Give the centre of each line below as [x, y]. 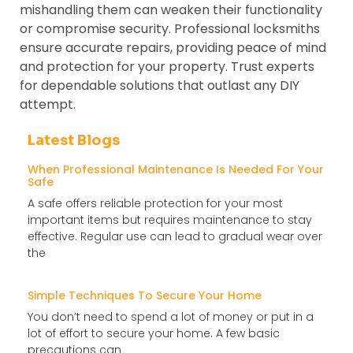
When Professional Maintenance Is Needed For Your [176, 169]
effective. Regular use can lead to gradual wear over [175, 236]
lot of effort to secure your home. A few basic [154, 333]
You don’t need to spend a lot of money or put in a [171, 316]
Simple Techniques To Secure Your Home [145, 295]
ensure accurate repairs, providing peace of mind [173, 47]
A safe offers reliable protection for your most [155, 203]
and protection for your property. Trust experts [167, 66]
